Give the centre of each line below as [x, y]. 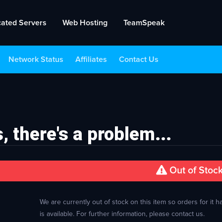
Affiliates [91, 59]
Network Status [36, 59]
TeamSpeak [144, 23]
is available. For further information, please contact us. [122, 214]
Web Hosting [85, 23]
